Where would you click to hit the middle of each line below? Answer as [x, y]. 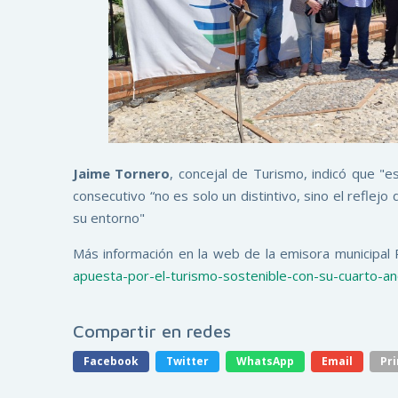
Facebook [111, 361]
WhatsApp [265, 361]
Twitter [187, 361]
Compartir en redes [152, 330]
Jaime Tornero [122, 173]
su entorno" [109, 217]
